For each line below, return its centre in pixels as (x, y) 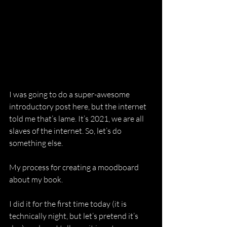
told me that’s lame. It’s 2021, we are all (77, 119)
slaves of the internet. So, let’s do (66, 131)
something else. (36, 143)
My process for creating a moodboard (75, 167)
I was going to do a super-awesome (70, 94)
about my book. (36, 179)
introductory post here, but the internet (79, 106)
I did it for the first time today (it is (69, 204)
